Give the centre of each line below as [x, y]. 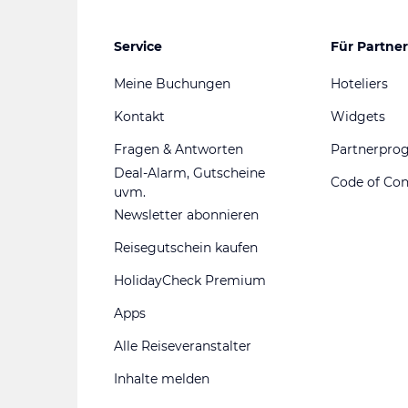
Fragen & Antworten [178, 150]
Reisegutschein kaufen [185, 248]
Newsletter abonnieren [186, 215]
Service [138, 46]
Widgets [358, 117]
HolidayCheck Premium [189, 281]
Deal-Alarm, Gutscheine [189, 173]
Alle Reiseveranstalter [182, 347]
